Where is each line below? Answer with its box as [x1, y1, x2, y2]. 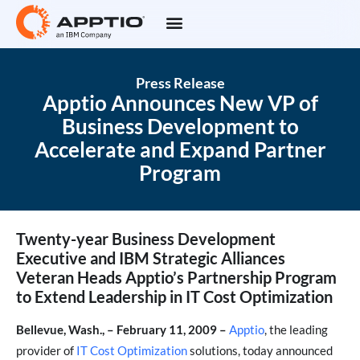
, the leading [264, 323, 328, 337]
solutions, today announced [187, 344, 333, 358]
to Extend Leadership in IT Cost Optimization [16, 288, 333, 306]
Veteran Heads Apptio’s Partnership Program [16, 268, 337, 287]
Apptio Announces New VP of [42, 90, 318, 116]
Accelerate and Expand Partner [34, 137, 326, 162]
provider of [16, 344, 76, 358]
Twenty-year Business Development [16, 230, 276, 248]
